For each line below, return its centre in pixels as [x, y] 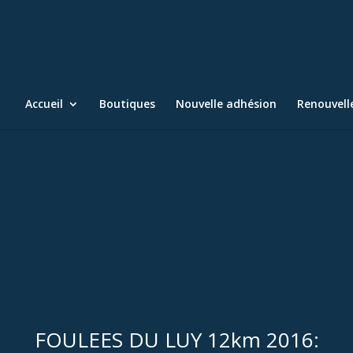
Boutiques [127, 104]
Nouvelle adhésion [226, 104]
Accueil [44, 104]
